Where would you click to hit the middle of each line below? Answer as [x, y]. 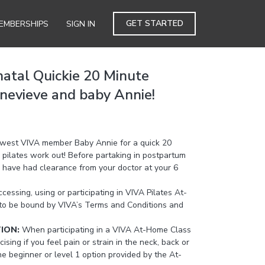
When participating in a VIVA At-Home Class [106, 230]
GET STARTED [154, 23]
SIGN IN [81, 24]
